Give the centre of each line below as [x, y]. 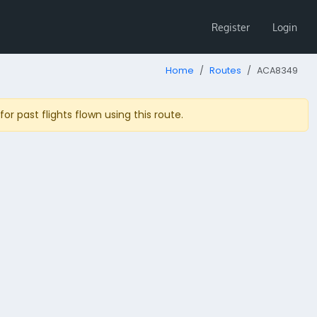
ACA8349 [277, 70]
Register [231, 27]
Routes [225, 70]
